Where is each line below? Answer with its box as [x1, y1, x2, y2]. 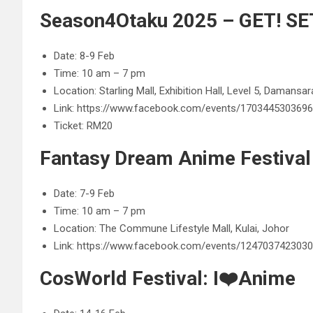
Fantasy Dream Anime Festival [40, 147, 311, 170]
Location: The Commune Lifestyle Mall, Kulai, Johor [54, 222, 289, 235]
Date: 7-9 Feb [54, 187, 115, 200]
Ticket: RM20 [54, 119, 112, 132]
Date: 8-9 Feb [54, 50, 115, 62]
